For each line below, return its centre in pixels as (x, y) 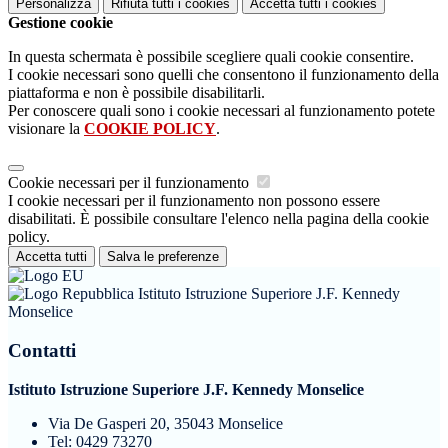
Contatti (42, 350)
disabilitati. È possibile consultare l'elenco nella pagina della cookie (218, 219)
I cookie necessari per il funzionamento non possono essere (194, 201)
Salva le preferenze (163, 257)
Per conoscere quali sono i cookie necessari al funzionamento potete (221, 111)
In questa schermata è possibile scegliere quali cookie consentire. (211, 57)
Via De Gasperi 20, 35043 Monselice (165, 423)
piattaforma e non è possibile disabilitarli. (136, 93)
